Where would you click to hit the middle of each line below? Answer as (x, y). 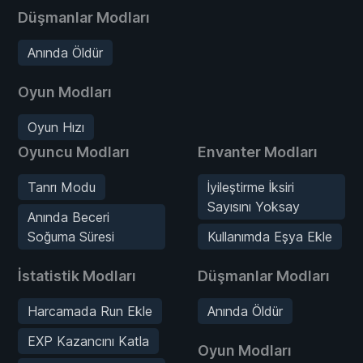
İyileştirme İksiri (251, 187)
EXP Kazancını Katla (88, 341)
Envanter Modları (258, 152)
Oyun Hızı (56, 127)
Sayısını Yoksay (254, 206)
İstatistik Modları (77, 275)
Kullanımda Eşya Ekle (270, 236)
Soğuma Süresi (71, 236)
